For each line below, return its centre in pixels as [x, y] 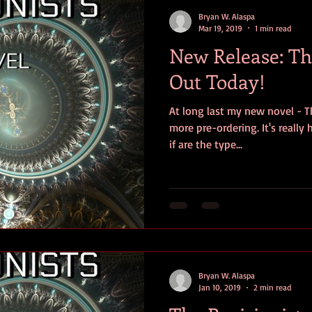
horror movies [74, 62]
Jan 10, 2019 [220, 288]
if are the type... [206, 144]
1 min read [273, 28]
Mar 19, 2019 [220, 28]
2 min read [272, 288]
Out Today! [217, 81]
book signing [160, 62]
